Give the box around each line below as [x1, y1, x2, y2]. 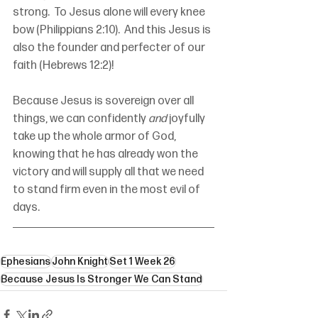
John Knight [52, 256, 108, 268]
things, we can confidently [13, 112, 148, 126]
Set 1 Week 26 [109, 256, 175, 268]
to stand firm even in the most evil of [13, 183, 202, 197]
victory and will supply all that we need [13, 165, 206, 180]
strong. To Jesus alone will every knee [13, 6, 207, 20]
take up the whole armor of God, [13, 130, 178, 144]
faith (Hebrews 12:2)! [13, 59, 114, 73]
